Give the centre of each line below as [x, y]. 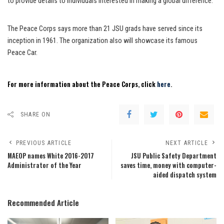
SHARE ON [36, 115]
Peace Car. [22, 53]
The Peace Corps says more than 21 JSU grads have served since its [105, 29]
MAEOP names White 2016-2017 [51, 156]
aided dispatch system [185, 175]
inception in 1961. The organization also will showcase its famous [102, 41]
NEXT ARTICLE [186, 143]
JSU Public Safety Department [174, 156]
